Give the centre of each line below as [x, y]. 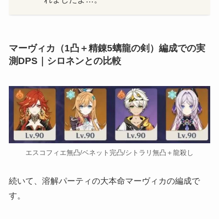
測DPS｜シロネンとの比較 [65, 61]
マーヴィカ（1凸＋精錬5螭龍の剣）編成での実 [107, 48]
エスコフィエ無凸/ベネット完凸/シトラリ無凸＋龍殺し [109, 153]
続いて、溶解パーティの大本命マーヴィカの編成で [104, 181]
